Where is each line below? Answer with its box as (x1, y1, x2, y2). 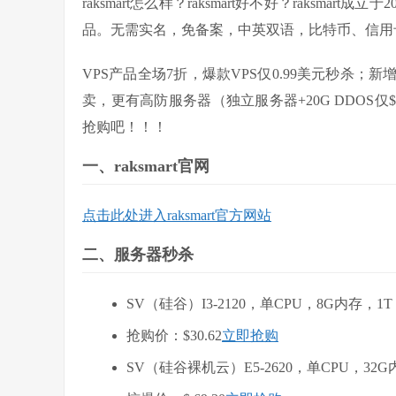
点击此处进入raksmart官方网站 (82, 208, 271, 223)
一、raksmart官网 (82, 157, 209, 175)
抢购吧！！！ (82, 119, 167, 134)
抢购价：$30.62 (126, 328, 222, 343)
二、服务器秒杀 (82, 246, 194, 263)
